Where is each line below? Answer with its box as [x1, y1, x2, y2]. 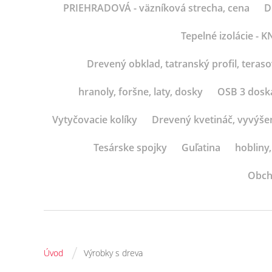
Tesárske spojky [93, 141, 167, 154]
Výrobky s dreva [84, 247, 143, 259]
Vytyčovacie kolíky [52, 113, 137, 126]
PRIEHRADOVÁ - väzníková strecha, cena [63, 1, 250, 15]
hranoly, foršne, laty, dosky [78, 85, 203, 98]
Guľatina [181, 141, 220, 154]
